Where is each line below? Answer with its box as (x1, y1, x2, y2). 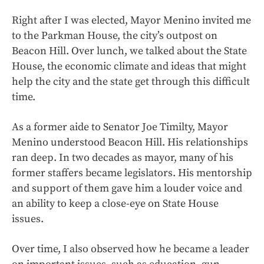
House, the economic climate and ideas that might (12, 60, 246, 73)
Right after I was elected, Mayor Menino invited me (12, 14, 251, 27)
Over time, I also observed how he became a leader (12, 242, 249, 256)
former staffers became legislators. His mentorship (12, 166, 252, 180)
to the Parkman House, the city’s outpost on (12, 29, 217, 42)
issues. (12, 212, 44, 226)
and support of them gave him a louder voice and (12, 181, 242, 195)
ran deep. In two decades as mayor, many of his (12, 151, 233, 164)
